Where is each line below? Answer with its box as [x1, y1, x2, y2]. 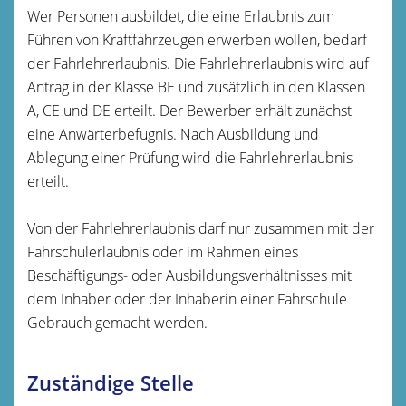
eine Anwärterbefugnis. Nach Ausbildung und [27, 123, 319, 144]
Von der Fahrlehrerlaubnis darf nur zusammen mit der [27, 217, 374, 238]
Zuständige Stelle [27, 368, 194, 397]
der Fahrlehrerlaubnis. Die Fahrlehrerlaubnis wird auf [27, 53, 369, 73]
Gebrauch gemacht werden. [27, 312, 208, 333]
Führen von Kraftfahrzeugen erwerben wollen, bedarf [27, 29, 367, 50]
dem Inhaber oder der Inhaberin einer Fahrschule [27, 288, 347, 309]
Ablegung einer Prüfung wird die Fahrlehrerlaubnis [27, 147, 353, 168]
